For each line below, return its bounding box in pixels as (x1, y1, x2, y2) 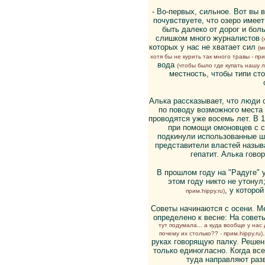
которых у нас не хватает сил (148, 43, 258, 51)
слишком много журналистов (156, 34, 260, 43)
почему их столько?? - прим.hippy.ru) (159, 230, 263, 237)
